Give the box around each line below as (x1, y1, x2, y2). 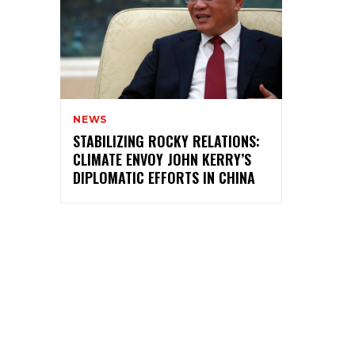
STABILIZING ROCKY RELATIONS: (73, 131, 260, 152)
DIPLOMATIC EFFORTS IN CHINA (73, 167, 255, 189)
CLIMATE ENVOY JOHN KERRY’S (73, 149, 251, 170)
